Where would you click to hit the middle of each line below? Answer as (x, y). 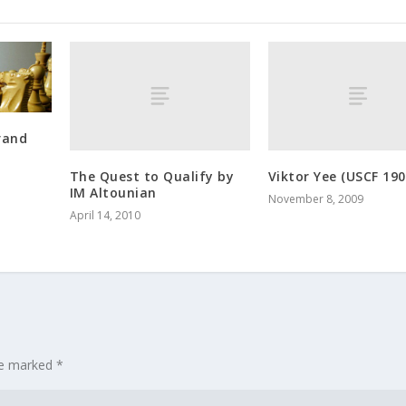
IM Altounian (113, 192)
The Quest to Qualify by (152, 176)
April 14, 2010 (105, 215)
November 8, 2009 (315, 198)
